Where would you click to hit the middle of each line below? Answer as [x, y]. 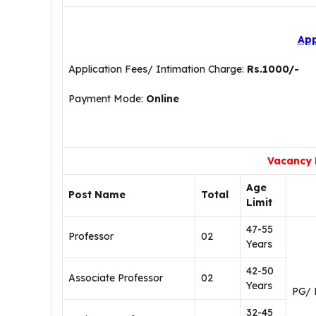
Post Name [97, 195]
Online [163, 99]
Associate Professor [116, 278]
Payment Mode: [107, 99]
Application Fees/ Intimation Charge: [156, 69]
